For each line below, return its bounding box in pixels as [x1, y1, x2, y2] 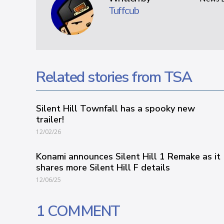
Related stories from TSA [36, 67, 191, 87]
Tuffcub [108, 4, 139, 16]
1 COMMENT [36, 201, 120, 221]
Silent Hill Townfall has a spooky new [36, 102, 195, 114]
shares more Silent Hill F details [36, 161, 170, 173]
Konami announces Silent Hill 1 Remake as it [36, 150, 220, 162]
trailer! [36, 113, 64, 125]
